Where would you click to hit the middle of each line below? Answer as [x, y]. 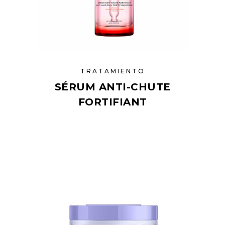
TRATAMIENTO [113, 71]
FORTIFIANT [113, 102]
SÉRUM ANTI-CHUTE [113, 87]
